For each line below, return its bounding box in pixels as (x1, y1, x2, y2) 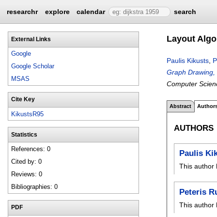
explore (45, 8, 70, 15)
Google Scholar (11, 62, 55, 70)
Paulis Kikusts (167, 57, 209, 64)
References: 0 (11, 145, 51, 153)
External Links (11, 36, 51, 42)
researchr (7, 8, 38, 15)
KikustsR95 (11, 110, 44, 118)
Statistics (11, 131, 37, 138)
